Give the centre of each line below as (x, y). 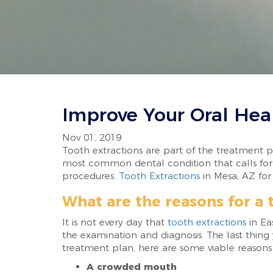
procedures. (90, 176)
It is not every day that (115, 222)
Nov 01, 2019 (92, 137)
